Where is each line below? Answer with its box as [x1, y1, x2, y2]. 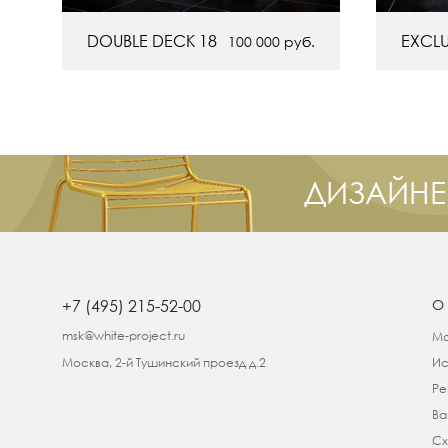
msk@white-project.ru [62, 328, 185, 344]
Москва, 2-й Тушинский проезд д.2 [62, 355, 266, 371]
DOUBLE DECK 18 [87, 31, 217, 52]
